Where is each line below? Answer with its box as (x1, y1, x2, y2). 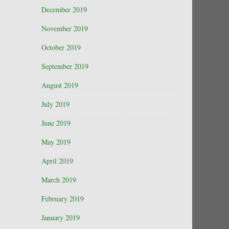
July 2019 (41, 99, 70, 109)
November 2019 (41, 24, 88, 33)
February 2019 (41, 194, 84, 203)
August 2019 (41, 80, 78, 90)
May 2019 (41, 137, 71, 147)
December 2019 (41, 5, 87, 14)
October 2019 (41, 42, 81, 52)
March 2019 (41, 175, 76, 185)
